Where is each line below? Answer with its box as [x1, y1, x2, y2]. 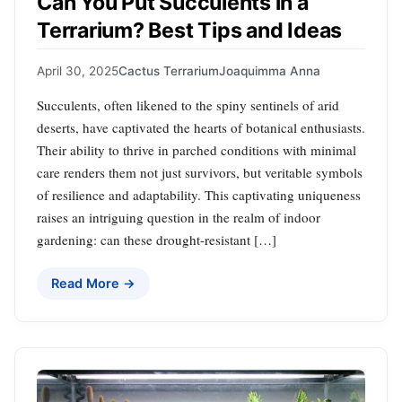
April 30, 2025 [37, 63, 118, 78]
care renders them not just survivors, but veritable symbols [37, 162, 363, 181]
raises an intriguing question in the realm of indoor [37, 207, 320, 226]
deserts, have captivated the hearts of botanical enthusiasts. [37, 118, 365, 136]
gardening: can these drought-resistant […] [37, 230, 276, 249]
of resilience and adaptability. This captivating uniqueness [37, 185, 361, 204]
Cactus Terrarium [118, 63, 219, 78]
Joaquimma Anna [219, 63, 320, 78]
